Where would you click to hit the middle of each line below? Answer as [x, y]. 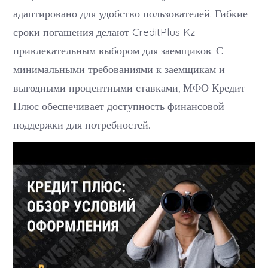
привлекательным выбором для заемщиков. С [118, 50]
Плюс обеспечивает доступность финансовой [119, 106]
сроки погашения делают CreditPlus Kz [104, 31]
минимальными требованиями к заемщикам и [119, 68]
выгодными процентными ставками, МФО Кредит [130, 87]
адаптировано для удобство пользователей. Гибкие [131, 13]
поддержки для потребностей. [82, 124]
